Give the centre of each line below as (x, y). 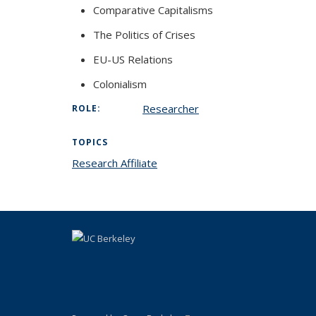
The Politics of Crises (144, 35)
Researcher (171, 109)
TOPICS (90, 142)
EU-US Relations (133, 59)
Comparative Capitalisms (153, 10)
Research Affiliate (115, 163)
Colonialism (120, 84)
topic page (183, 163)
